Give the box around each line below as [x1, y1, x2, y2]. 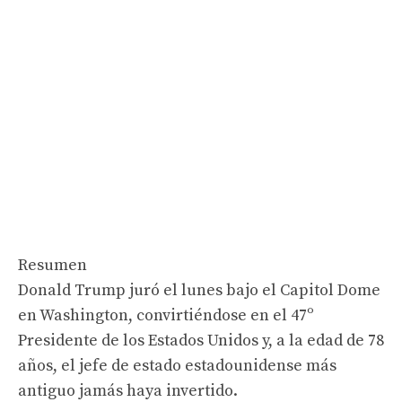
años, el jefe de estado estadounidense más [18, 354, 336, 376]
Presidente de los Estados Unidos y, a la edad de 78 [18, 329, 384, 351]
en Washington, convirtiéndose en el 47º [18, 304, 314, 326]
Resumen [18, 254, 87, 275]
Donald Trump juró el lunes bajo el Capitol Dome [18, 279, 380, 301]
